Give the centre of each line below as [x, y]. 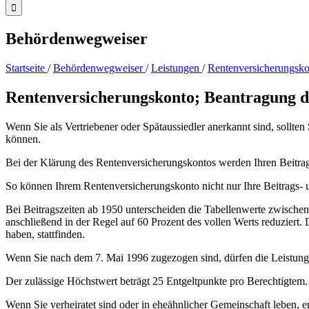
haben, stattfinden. [45, 234]
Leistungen [175, 68]
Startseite [25, 68]
